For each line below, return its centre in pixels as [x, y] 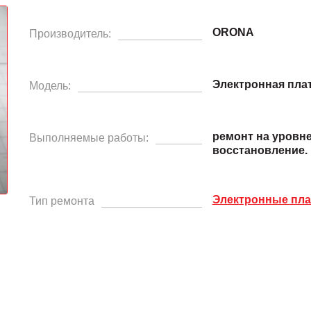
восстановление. [260, 150]
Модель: [50, 85]
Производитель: [70, 33]
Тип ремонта [61, 201]
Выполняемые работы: [89, 137]
